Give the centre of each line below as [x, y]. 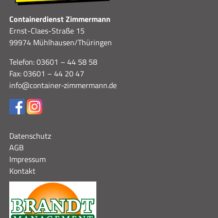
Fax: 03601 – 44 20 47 [46, 73]
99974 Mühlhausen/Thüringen [60, 42]
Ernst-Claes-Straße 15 [47, 30]
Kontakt [22, 171]
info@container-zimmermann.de [63, 85]
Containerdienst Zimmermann [60, 19]
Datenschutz [30, 136]
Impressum [27, 159]
